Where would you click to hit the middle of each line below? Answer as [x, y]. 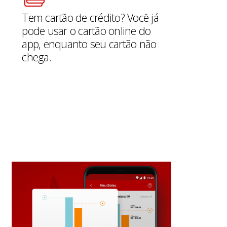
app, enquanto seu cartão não [89, 44]
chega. [36, 57]
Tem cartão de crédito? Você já [90, 17]
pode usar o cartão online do [86, 31]
